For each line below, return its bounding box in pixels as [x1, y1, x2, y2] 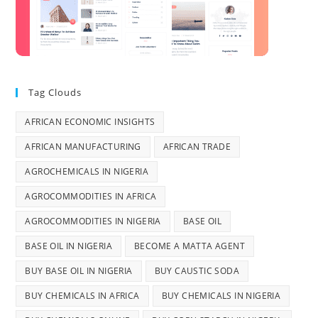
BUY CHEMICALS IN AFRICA [25, 290, 140, 302]
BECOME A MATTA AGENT [134, 240, 246, 252]
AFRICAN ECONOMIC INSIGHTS [25, 116, 155, 128]
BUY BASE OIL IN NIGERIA [25, 265, 133, 277]
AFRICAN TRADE [163, 141, 231, 153]
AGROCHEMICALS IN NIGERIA [25, 165, 149, 177]
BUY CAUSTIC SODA [154, 265, 240, 277]
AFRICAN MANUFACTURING [25, 141, 141, 153]
